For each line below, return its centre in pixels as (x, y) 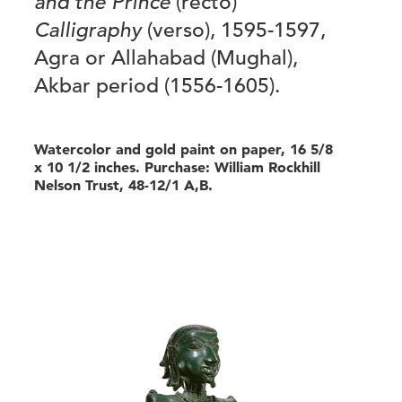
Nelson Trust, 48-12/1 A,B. (123, 185)
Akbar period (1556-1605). (157, 86)
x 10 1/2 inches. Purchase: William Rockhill (177, 167)
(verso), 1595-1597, (234, 30)
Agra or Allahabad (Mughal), (166, 58)
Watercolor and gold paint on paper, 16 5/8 (184, 149)
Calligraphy (88, 30)
